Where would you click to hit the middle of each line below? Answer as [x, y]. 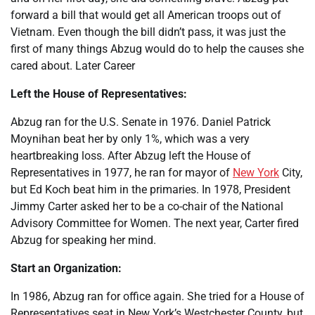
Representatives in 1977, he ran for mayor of [122, 173]
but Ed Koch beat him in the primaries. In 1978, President [150, 189]
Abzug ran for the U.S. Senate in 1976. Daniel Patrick [141, 122]
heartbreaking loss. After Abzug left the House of [131, 156]
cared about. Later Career [73, 66]
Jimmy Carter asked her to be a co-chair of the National [147, 206]
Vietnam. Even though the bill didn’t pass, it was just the [148, 32]
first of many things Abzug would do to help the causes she [157, 49]
